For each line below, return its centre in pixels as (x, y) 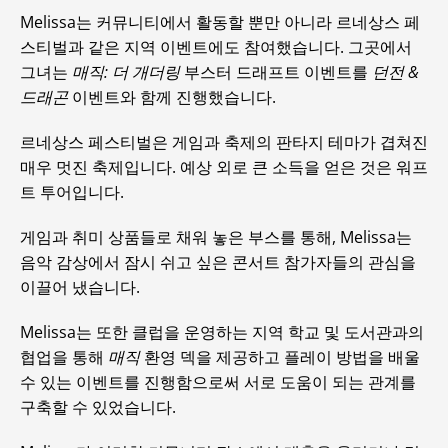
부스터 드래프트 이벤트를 (276, 72)
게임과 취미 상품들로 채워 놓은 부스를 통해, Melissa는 (216, 237)
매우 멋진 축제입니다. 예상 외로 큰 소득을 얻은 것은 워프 (224, 167)
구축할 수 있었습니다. (98, 407)
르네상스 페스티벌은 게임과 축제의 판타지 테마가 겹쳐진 (224, 142)
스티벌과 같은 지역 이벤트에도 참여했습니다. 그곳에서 (216, 47)
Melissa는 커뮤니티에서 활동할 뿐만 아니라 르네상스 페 (220, 22)
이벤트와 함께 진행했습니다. (172, 97)
